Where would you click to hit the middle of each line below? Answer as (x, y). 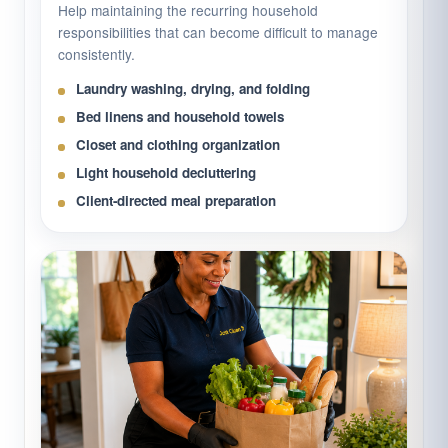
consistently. (96, 54)
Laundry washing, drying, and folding (193, 89)
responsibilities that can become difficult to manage (218, 32)
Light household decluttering (166, 173)
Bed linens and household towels (180, 117)
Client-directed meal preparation (176, 201)
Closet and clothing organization (178, 145)
